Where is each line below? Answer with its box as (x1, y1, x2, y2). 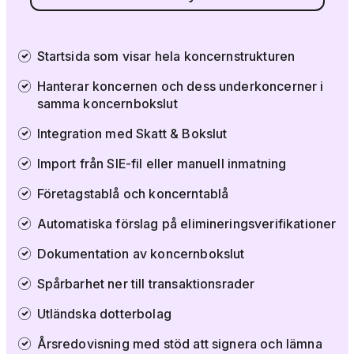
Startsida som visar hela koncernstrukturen (36, 47, 296, 64)
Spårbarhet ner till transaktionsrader (36, 275, 255, 292)
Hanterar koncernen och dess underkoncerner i (36, 77, 324, 94)
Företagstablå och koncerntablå (36, 185, 229, 201)
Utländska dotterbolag (36, 305, 171, 322)
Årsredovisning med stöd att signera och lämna (36, 335, 322, 352)
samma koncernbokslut (36, 95, 178, 111)
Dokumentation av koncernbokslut (36, 245, 245, 262)
